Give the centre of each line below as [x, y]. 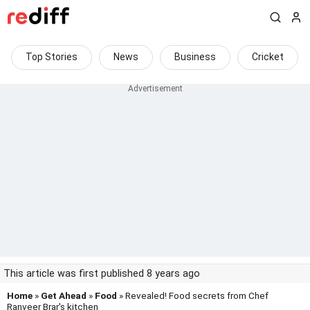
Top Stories [52, 57]
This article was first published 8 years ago [102, 274]
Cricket [268, 57]
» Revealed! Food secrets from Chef [193, 295]
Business [195, 57]
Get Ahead [64, 295]
